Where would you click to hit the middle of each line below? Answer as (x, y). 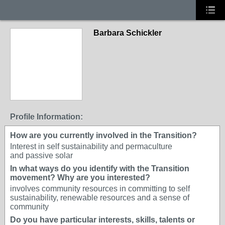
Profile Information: (46, 117)
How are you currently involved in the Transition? (103, 135)
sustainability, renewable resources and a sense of (100, 198)
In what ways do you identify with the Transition (100, 168)
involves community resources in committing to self (100, 189)
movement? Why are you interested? (80, 178)
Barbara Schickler (128, 33)
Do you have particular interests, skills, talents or (102, 220)
